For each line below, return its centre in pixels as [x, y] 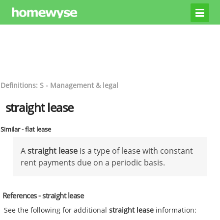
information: [176, 210]
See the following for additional [57, 210]
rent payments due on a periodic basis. [93, 162]
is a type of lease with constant [136, 151]
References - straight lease [43, 195]
